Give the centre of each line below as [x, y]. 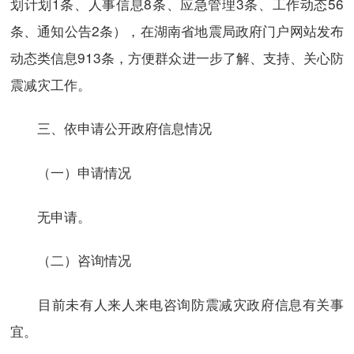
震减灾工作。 [50, 84]
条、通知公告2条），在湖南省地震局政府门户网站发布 [177, 30]
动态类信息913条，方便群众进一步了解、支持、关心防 [177, 57]
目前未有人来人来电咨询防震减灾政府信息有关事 [177, 304]
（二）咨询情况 [70, 260]
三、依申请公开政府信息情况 [111, 128]
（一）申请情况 [70, 172]
